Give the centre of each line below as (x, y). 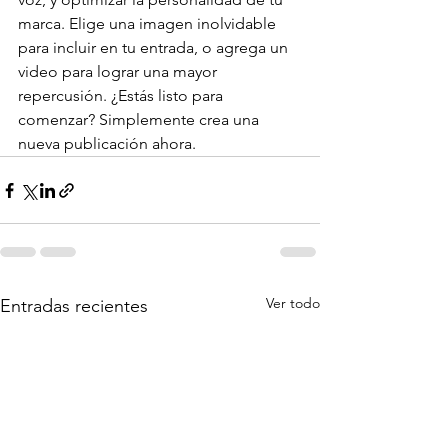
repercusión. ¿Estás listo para (122, 96)
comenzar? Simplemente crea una (140, 120)
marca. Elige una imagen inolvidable (149, 24)
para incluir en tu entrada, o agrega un (155, 48)
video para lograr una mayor (119, 72)
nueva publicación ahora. (109, 144)
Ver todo (293, 303)
